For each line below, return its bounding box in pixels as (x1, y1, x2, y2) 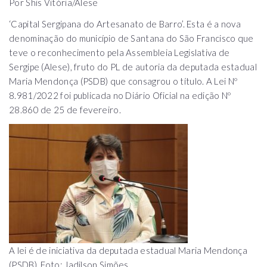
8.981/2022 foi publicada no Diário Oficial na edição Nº (9, 89, 231, 101)
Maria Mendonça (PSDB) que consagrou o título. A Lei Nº (9, 75, 238, 86)
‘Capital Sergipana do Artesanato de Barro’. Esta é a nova (9, 18, 241, 29)
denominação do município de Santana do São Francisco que (9, 32, 254, 44)
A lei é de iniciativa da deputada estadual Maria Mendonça (9, 244, 248, 256)
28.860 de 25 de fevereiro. (9, 104, 123, 115)
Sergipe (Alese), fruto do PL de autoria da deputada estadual (9, 61, 257, 72)
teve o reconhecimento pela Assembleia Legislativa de (9, 46, 230, 58)
